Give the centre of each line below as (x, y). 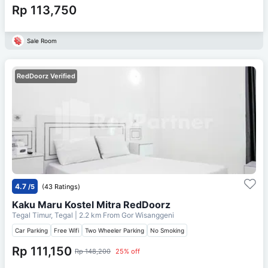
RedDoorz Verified (46, 76)
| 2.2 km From (97, 215)
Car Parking (31, 230)
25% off (128, 251)
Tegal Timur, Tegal (43, 215)
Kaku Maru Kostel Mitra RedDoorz (91, 204)
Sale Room (42, 40)
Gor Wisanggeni (148, 215)
